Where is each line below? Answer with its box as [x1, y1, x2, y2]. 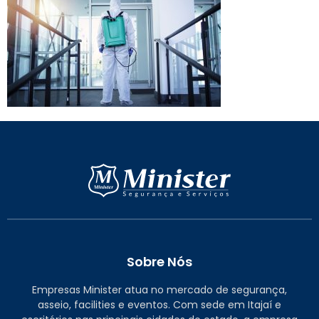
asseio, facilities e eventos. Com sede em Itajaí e [38, 297, 281, 312]
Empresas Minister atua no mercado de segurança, [32, 282, 287, 297]
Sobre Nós [127, 252, 192, 271]
